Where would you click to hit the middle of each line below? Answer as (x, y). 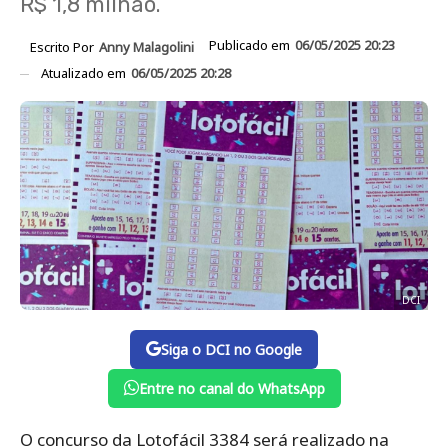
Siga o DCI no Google (231, 349)
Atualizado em (85, 72)
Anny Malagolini (146, 46)
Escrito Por (63, 46)
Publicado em (251, 45)
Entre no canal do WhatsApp (231, 388)
